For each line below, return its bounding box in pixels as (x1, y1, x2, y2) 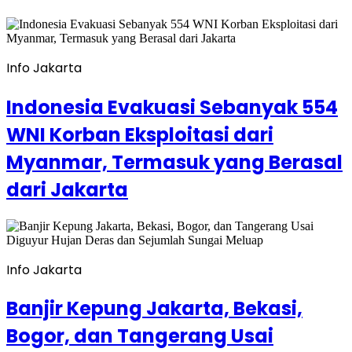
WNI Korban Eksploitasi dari (6, 121, 273, 148)
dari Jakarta (6, 176, 128, 203)
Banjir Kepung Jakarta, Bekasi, (6, 295, 302, 322)
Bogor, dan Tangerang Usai (6, 323, 273, 350)
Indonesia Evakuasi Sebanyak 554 (6, 93, 338, 120)
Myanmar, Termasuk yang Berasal (6, 148, 343, 175)
